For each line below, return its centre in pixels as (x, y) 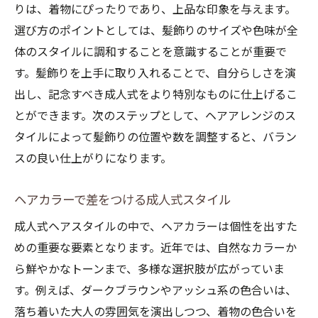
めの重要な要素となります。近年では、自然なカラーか (155, 248)
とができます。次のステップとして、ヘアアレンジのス (155, 116)
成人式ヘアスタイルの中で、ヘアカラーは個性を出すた (156, 227)
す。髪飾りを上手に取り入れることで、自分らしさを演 (155, 73)
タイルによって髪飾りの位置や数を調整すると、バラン (155, 137)
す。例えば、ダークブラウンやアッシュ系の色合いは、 (155, 291)
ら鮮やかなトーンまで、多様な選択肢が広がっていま (149, 269)
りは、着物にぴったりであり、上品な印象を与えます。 (155, 10)
